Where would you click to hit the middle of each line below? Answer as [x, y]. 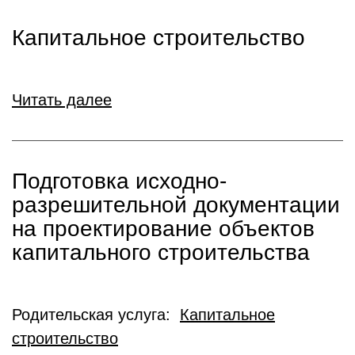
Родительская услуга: [96, 315]
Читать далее [62, 100]
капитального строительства [161, 252]
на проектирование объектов [163, 229]
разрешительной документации [176, 205]
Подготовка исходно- [119, 181]
